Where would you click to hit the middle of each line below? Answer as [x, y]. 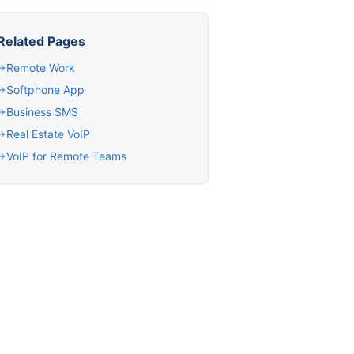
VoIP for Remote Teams [67, 156]
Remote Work [41, 68]
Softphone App [46, 90]
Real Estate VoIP [49, 134]
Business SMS [43, 112]
